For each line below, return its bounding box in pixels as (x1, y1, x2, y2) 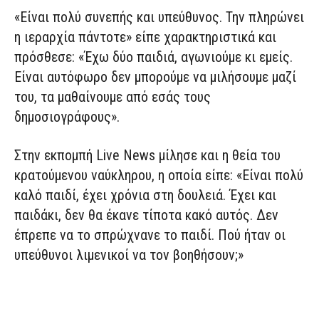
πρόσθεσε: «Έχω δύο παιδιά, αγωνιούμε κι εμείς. (14, 48, 293, 66)
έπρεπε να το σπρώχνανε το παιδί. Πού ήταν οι (14, 226, 286, 244)
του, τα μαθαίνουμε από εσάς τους (14, 88, 211, 105)
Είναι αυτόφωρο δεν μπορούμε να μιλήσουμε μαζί (14, 68, 296, 85)
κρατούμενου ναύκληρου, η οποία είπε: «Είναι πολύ (14, 166, 303, 184)
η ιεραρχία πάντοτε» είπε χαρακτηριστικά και (14, 28, 276, 46)
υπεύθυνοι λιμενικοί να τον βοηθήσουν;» (14, 246, 244, 263)
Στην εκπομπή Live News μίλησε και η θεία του (14, 146, 281, 164)
